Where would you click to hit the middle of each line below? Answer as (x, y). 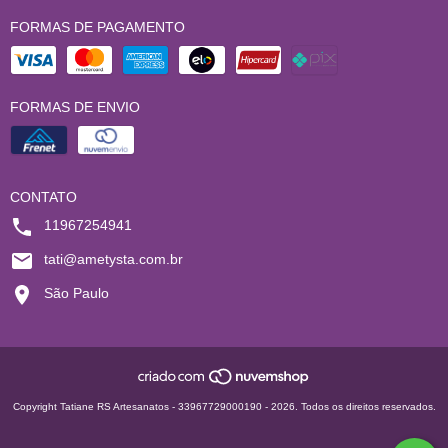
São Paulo (76, 293)
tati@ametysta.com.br (113, 259)
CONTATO (43, 197)
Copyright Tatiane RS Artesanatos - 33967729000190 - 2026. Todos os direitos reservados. (224, 407)
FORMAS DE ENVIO (75, 107)
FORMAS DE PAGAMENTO (97, 27)
